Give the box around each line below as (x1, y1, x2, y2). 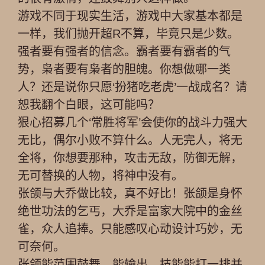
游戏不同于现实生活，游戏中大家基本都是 (18, 9, 243, 22)
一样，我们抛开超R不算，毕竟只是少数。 (18, 27, 239, 40)
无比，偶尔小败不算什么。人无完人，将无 (18, 134, 243, 147)
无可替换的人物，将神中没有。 (18, 169, 183, 182)
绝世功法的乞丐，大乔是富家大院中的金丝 (18, 205, 243, 218)
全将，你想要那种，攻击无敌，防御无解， (18, 151, 243, 164)
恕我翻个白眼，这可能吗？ (18, 98, 160, 111)
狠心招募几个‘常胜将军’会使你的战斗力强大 (18, 116, 247, 129)
